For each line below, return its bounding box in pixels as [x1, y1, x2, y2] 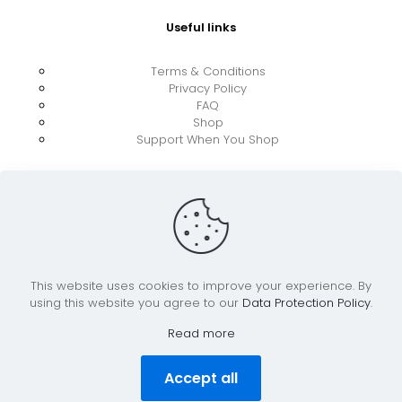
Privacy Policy [169, 80, 247, 98]
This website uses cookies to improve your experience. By [31, 277, 371, 294]
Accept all [164, 368, 238, 389]
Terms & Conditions [150, 63, 266, 81]
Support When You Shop [136, 131, 279, 149]
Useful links [166, 19, 236, 37]
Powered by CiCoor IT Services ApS [97, 320, 305, 338]
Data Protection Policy [242, 294, 371, 311]
